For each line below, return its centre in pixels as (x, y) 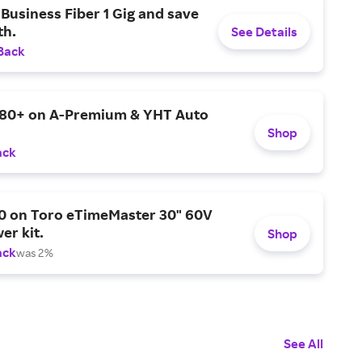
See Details (264, 31)
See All (303, 343)
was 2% (35, 253)
